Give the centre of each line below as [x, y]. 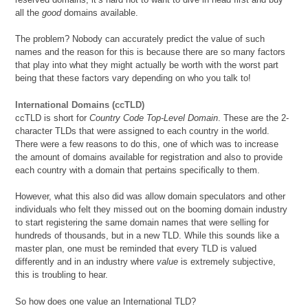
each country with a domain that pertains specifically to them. [138, 170]
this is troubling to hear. [62, 275]
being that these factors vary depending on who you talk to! [133, 78]
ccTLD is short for [53, 118]
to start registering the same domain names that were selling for [142, 223]
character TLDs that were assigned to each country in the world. [143, 131]
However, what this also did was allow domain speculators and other [151, 197]
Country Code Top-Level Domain [154, 118]
